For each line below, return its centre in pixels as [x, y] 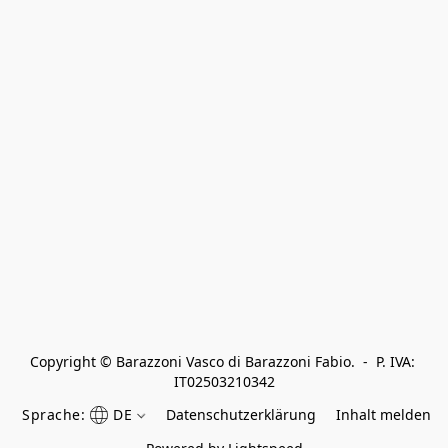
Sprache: [54, 414]
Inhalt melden [383, 414]
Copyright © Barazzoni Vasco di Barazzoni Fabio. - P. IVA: [222, 361]
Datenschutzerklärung [240, 414]
